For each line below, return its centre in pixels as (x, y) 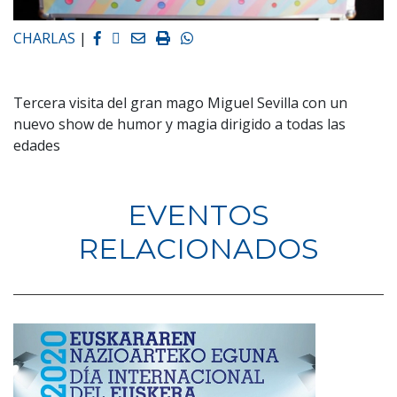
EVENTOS (198, 214)
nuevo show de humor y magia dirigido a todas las (179, 124)
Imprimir (198, 37)
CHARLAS (44, 38)
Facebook (132, 37)
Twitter (144, 37)
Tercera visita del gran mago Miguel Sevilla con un (180, 102)
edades (37, 145)
